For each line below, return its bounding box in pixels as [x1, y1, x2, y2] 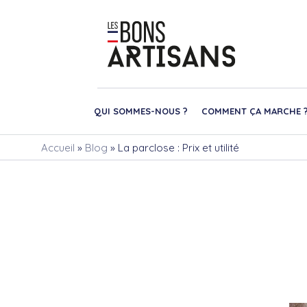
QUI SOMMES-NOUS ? [94, 105, 188, 116]
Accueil [41, 140, 75, 154]
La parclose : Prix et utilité [118, 140, 239, 154]
